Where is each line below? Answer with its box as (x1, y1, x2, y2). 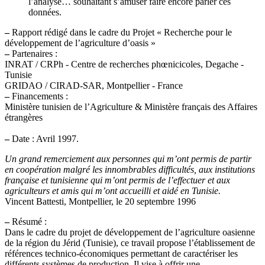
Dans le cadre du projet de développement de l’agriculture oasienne (5, 227, 255, 238)
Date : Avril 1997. (9, 134, 79, 144)
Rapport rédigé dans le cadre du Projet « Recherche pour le (9, 27, 232, 38)
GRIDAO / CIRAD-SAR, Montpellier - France (5, 80, 183, 91)
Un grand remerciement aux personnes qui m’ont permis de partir (5, 154, 251, 164)
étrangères (5, 112, 43, 123)
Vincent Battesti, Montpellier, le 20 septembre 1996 (5, 196, 196, 207)
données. (28, 7, 62, 18)
